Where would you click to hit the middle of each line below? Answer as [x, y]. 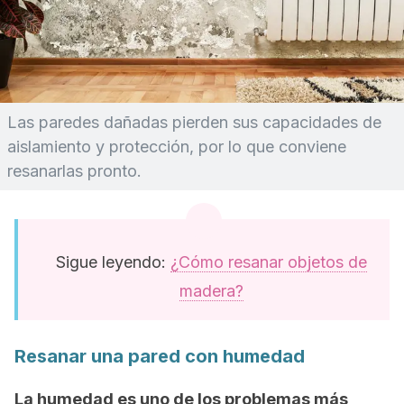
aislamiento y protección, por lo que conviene [177, 147]
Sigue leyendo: [113, 262]
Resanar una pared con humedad [160, 356]
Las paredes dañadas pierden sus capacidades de [194, 122]
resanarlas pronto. [74, 171]
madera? [211, 291]
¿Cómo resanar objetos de [268, 262]
